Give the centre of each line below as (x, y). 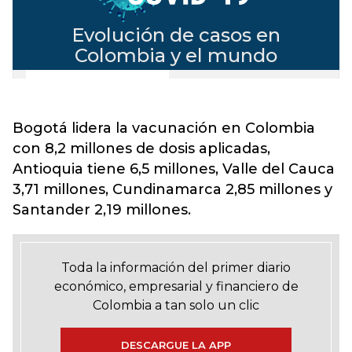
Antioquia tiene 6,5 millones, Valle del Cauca (174, 169)
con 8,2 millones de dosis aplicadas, (141, 148)
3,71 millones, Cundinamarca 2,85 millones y (172, 189)
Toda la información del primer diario (176, 268)
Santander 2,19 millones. (102, 210)
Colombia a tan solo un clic (176, 305)
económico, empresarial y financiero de (176, 286)
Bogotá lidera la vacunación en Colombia (164, 128)
